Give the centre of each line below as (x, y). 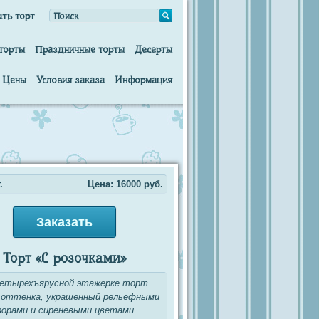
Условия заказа (70, 80)
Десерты (153, 49)
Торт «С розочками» (64, 258)
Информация (143, 80)
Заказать (64, 222)
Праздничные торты (80, 49)
